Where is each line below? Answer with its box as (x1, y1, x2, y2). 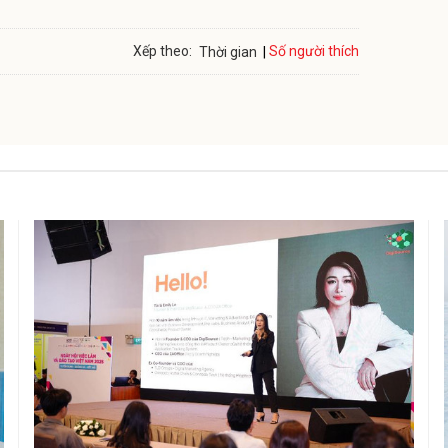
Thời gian (199, 43, 257, 60)
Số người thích (269, 43, 359, 60)
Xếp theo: (133, 43, 192, 60)
